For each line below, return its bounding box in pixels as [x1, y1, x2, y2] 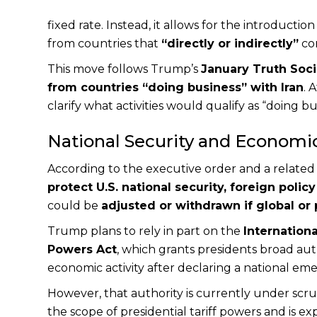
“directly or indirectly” [161, 36, 299, 50]
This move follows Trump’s [47, 62, 202, 76]
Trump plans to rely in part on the [47, 224, 244, 238]
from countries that [47, 36, 162, 50]
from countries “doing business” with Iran [47, 80, 304, 94]
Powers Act [47, 242, 117, 256]
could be [47, 198, 102, 212]
